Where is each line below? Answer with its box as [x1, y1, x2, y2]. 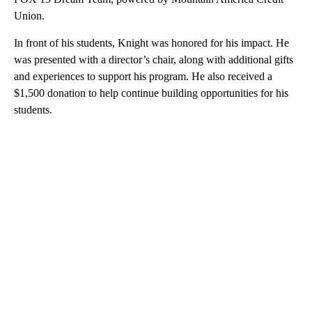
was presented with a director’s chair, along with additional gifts [14, 53, 293, 65]
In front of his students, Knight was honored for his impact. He [14, 36, 289, 49]
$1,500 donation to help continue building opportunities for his [14, 86, 288, 99]
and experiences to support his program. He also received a [14, 70, 272, 82]
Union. [14, 9, 45, 22]
